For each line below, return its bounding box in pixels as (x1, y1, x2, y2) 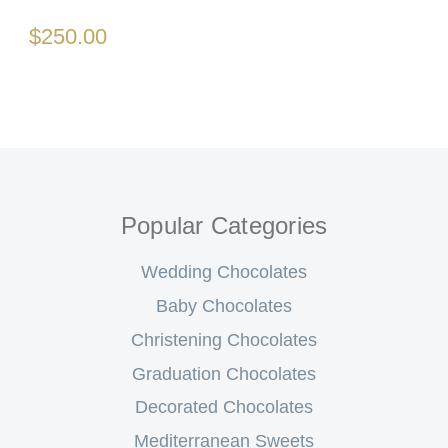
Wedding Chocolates (141, 262, 307, 283)
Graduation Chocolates (132, 363, 316, 384)
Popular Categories (120, 212, 328, 240)
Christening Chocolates (131, 329, 317, 350)
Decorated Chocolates (135, 397, 313, 418)
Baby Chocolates (156, 296, 292, 317)
